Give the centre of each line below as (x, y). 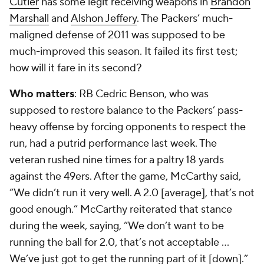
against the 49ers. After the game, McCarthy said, (125, 176)
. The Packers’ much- (185, 19)
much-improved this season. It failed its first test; (123, 52)
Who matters (42, 94)
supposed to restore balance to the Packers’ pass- (126, 110)
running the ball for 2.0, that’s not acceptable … (119, 242)
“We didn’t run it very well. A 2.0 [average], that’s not (132, 193)
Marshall (29, 19)
